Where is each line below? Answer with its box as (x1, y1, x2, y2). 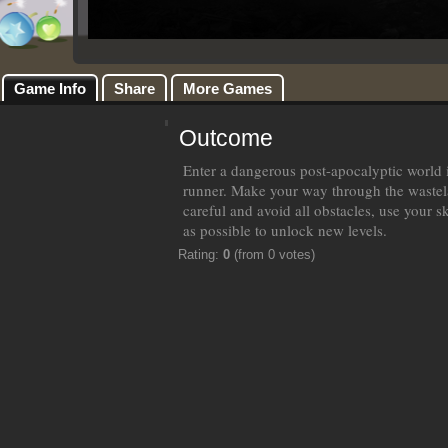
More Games (183, 80, 272, 98)
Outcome (179, 125, 273, 152)
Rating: (178, 247, 223, 263)
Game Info (14, 80, 86, 98)
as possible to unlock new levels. (183, 220, 387, 241)
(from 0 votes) (230, 247, 315, 263)
